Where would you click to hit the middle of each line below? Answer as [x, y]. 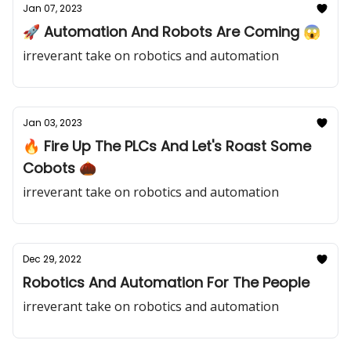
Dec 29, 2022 [52, 259]
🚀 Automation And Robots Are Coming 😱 [172, 32]
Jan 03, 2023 [52, 123]
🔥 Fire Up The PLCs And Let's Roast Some [167, 146]
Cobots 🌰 [60, 168]
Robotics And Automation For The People [166, 282]
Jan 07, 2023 [52, 8]
